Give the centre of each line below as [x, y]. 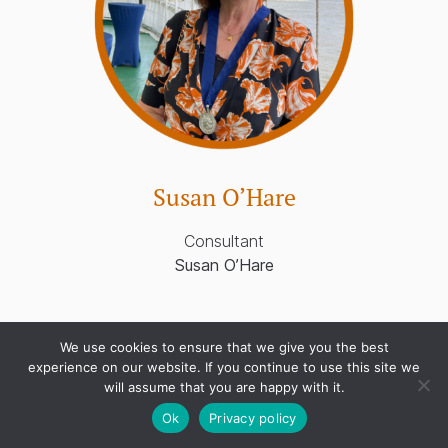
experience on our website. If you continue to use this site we [224, 367]
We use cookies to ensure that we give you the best [224, 347]
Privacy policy [253, 417]
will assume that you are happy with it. [224, 387]
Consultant [224, 240]
